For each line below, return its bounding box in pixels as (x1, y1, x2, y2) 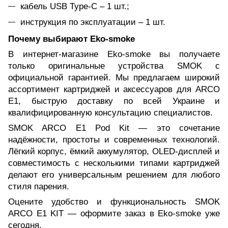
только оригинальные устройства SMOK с (8, 61, 220, 71)
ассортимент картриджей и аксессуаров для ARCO (8, 84, 220, 95)
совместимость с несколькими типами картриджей (8, 158, 220, 168)
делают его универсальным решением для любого (8, 170, 220, 180)
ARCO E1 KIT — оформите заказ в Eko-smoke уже (8, 209, 220, 219)
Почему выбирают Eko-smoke (8, 34, 135, 44)
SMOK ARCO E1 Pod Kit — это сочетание (8, 123, 220, 133)
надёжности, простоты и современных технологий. (8, 135, 220, 145)
